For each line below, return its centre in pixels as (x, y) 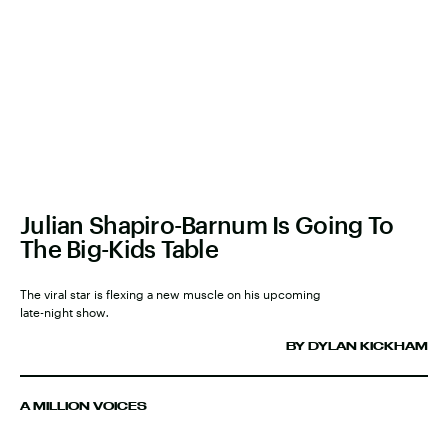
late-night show (63, 312)
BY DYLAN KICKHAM (357, 346)
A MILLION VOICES (83, 406)
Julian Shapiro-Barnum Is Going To (207, 225)
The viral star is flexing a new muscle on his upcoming (170, 294)
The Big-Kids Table (119, 249)
